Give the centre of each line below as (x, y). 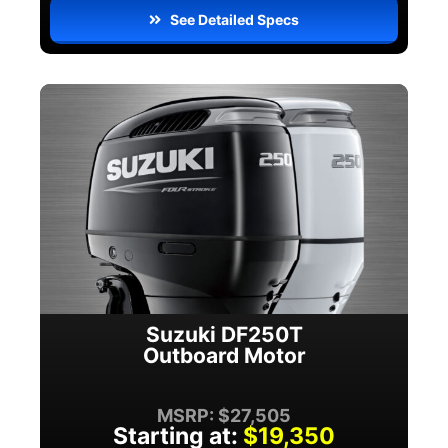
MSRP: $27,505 (224, 416)
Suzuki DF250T (224, 335)
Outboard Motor (224, 356)
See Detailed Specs (235, 20)
